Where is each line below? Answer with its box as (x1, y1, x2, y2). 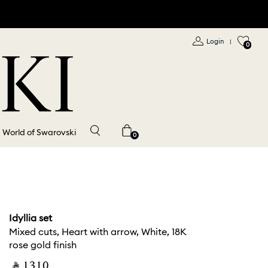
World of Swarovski (2, 127, 76, 138)
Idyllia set (9, 212, 52, 224)
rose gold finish (9, 239, 77, 251)
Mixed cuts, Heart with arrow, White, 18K (9, 226, 187, 238)
